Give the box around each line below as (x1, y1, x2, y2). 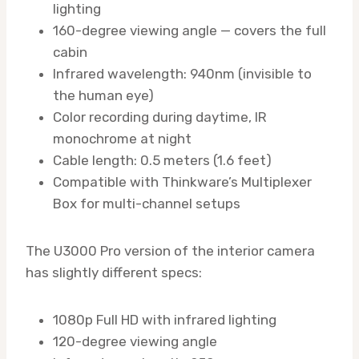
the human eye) (53, 87, 154, 103)
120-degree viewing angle (53, 333, 217, 349)
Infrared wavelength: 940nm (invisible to (53, 65, 312, 82)
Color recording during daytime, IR (53, 108, 267, 125)
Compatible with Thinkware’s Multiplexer (53, 173, 312, 190)
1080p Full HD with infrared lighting (53, 311, 276, 328)
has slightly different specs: (26, 264, 202, 280)
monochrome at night (53, 130, 192, 147)
